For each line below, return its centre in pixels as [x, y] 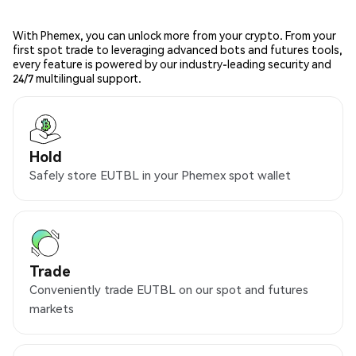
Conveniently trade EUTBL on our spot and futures [169, 290]
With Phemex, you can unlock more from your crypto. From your [174, 35]
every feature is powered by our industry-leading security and [172, 64]
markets [52, 309]
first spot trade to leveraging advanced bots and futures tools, [178, 50]
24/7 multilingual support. [77, 78]
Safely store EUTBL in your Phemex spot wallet [160, 175]
